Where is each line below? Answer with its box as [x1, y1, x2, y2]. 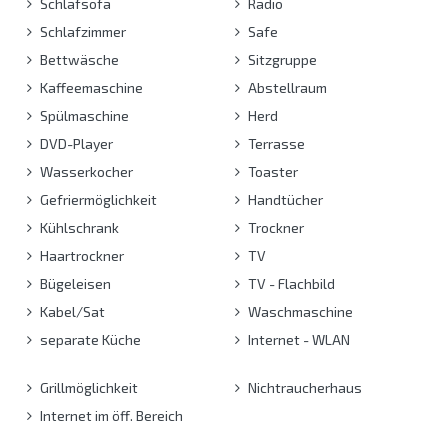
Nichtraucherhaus [244, 378, 362, 396]
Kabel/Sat [37, 302, 105, 320]
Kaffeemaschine [37, 78, 143, 96]
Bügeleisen [37, 274, 111, 292]
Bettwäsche [37, 50, 119, 68]
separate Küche [37, 330, 141, 348]
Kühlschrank [37, 218, 119, 236]
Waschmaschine [244, 302, 353, 320]
